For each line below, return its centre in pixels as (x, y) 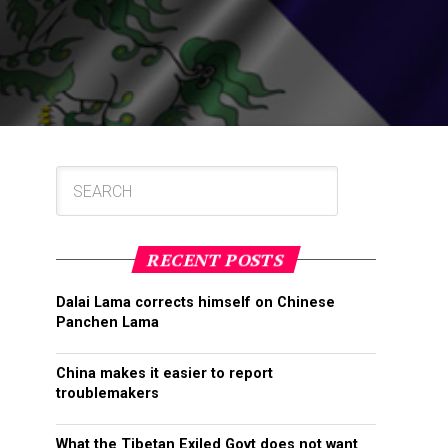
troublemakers (107, 394)
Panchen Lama (107, 323)
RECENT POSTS (216, 260)
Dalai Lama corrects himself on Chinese (195, 303)
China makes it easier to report (164, 374)
